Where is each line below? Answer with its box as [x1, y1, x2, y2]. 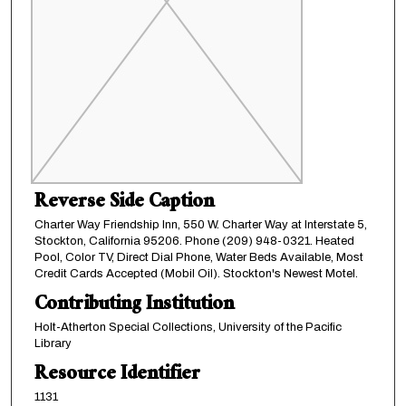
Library [34, 336, 72, 350]
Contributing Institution [34, 286, 234, 324]
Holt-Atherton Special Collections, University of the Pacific [34, 320, 342, 333]
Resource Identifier [34, 356, 200, 394]
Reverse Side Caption [34, 184, 214, 222]
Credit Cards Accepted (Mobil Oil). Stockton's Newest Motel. [34, 266, 358, 280]
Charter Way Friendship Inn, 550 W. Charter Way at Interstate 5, [34, 217, 367, 231]
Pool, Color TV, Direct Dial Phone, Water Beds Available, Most [34, 250, 363, 264]
